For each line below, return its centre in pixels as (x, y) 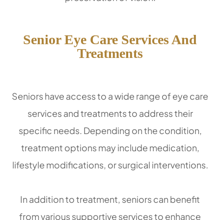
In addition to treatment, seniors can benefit (110, 199)
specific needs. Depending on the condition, (110, 131)
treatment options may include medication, (110, 148)
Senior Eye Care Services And (110, 40)
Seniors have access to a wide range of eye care (110, 96)
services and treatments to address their (110, 113)
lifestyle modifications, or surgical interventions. (110, 165)
